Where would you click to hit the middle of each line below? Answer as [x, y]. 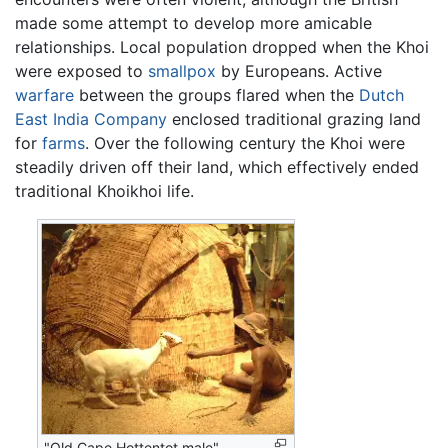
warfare [44, 95]
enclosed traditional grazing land [294, 119]
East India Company [91, 119]
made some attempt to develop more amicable [193, 23]
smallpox [182, 71]
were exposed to [81, 71]
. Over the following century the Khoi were [245, 143]
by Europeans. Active [299, 71]
